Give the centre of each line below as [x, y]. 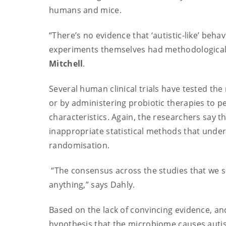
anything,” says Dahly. [92, 185]
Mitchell [66, 64]
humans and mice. [87, 10]
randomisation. [79, 145]
